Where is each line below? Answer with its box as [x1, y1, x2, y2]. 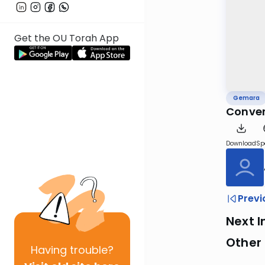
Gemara [233, 93, 260, 103]
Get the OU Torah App [14, 31, 119, 46]
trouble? [67, 243, 114, 257]
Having [31, 243, 67, 257]
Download [226, 139, 256, 148]
